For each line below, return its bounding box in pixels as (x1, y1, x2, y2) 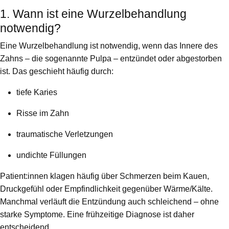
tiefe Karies (16, 88, 57, 97)
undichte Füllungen (16, 151, 86, 160)
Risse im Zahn (16, 109, 69, 118)
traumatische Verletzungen (16, 130, 113, 139)
